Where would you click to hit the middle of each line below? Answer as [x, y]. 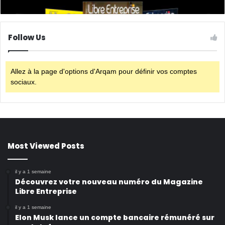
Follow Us [27, 37]
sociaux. [24, 82]
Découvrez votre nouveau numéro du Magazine [109, 182]
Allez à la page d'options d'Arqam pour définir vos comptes [104, 71]
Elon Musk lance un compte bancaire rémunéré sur [115, 217]
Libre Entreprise [46, 191]
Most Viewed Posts [46, 146]
